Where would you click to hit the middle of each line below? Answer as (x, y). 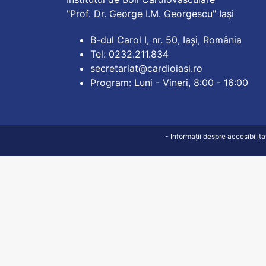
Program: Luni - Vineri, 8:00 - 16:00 (169, 83)
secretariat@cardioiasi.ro (146, 68)
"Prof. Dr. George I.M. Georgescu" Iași (150, 14)
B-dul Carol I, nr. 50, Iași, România (166, 40)
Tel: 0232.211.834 (129, 54)
